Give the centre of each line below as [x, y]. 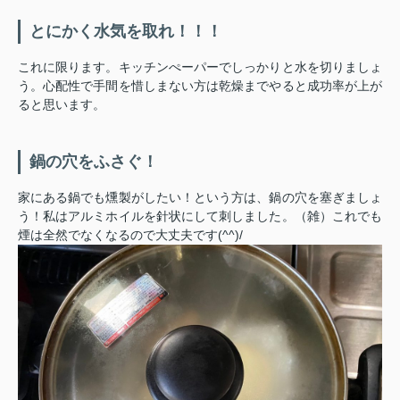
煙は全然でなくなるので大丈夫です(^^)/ [130, 234]
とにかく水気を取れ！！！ [126, 31]
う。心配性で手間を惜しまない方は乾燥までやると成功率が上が [200, 85]
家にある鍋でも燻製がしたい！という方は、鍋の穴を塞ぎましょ [200, 197]
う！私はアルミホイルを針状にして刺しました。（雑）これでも [200, 216]
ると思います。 [62, 104]
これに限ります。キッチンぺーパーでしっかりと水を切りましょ [200, 67]
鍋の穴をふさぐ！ [94, 161]
